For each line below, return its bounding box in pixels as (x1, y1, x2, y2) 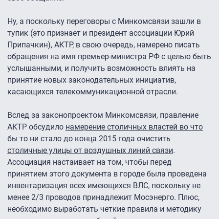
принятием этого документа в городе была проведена (7, 169, 207, 178)
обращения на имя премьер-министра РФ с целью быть (7, 51, 211, 61)
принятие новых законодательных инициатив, (7, 75, 176, 85)
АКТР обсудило (7, 122, 66, 131)
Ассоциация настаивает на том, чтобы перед (7, 157, 172, 167)
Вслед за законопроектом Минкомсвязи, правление (7, 110, 198, 120)
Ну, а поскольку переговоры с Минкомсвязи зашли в (7, 16, 201, 26)
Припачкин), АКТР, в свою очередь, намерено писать (7, 40, 200, 49)
